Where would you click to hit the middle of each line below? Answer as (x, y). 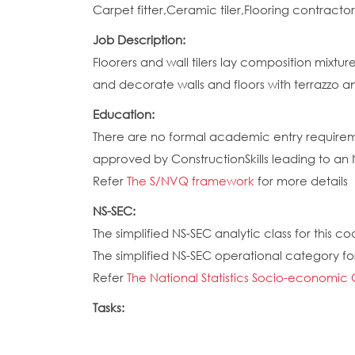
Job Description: (141, 40)
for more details (303, 181)
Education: (125, 114)
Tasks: (110, 307)
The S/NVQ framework (192, 181)
